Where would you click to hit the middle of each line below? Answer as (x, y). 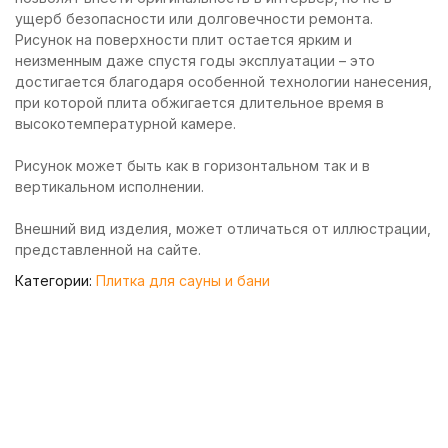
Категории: (55, 280)
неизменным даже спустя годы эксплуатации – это (195, 60)
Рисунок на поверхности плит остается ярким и (183, 39)
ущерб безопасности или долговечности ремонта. (194, 18)
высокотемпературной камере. (125, 123)
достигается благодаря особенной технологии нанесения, (223, 81)
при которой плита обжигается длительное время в (199, 102)
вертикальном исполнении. (109, 186)
